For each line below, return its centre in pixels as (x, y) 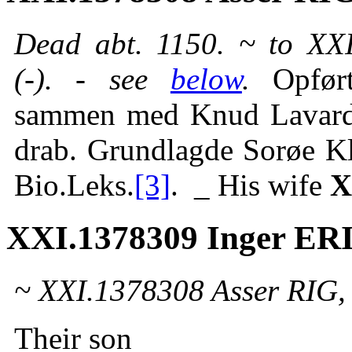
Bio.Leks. (74, 185)
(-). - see (92, 79)
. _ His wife (250, 185)
